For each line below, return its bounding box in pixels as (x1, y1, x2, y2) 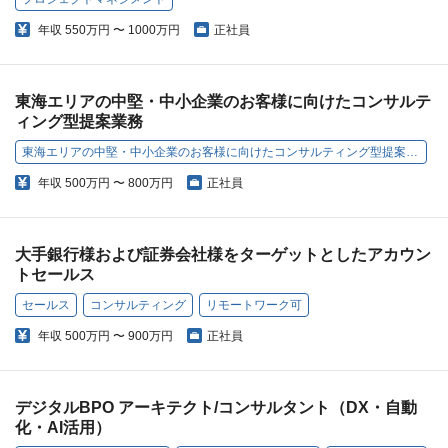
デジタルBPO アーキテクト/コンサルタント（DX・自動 (15, 399, 417, 417)
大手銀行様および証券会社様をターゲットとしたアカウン (15, 246, 431, 264)
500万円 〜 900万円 (65, 329, 173, 344)
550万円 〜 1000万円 (65, 23, 180, 38)
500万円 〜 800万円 (65, 176, 173, 191)
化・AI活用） (15, 419, 111, 437)
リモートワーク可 (206, 298, 302, 313)
